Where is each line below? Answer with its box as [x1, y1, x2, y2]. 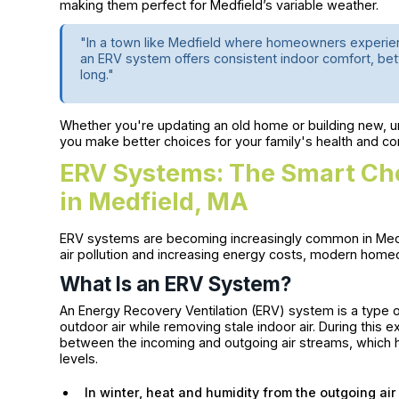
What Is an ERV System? [60, 272, 292, 297]
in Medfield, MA [60, 186, 249, 216]
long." [80, 66, 115, 82]
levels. [60, 351, 99, 367]
